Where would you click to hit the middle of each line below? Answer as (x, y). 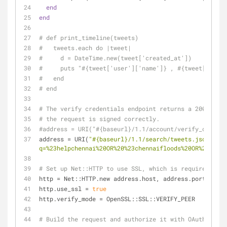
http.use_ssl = (66, 188)
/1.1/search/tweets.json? (170, 139)
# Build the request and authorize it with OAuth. (124, 219)
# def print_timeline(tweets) (89, 37)
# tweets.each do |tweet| (85, 48)
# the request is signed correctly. (99, 119)
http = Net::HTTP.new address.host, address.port (122, 178)
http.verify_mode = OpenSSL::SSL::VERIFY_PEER (117, 199)
